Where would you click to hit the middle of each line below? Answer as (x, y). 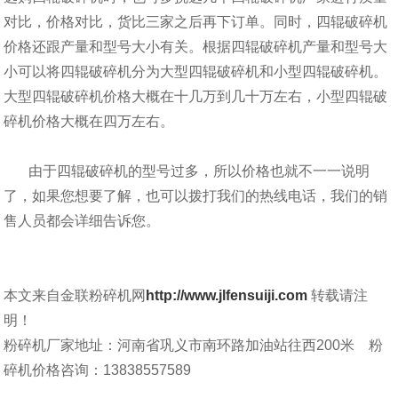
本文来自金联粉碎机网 (75, 296)
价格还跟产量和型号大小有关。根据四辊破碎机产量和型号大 (196, 47)
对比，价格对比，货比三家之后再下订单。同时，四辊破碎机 (196, 22)
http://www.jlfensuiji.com (227, 296)
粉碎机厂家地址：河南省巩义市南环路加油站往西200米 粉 (194, 346)
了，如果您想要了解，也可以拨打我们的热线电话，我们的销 (196, 196)
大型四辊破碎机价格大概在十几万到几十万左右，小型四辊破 (196, 97)
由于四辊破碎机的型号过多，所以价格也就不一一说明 (187, 171)
